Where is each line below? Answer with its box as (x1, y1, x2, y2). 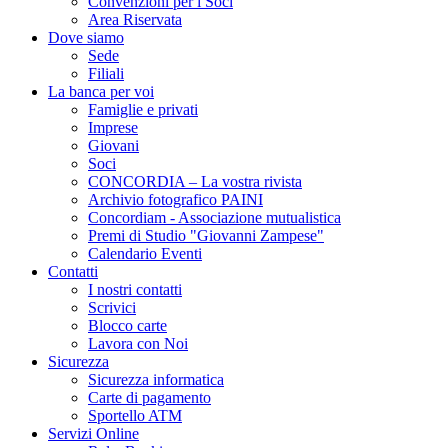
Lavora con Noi (88, 335, 188, 352)
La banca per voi (48, 83, 154, 100)
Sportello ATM (88, 407, 182, 424)
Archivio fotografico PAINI (88, 191, 263, 208)
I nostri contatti (88, 281, 182, 298)
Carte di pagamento (88, 389, 211, 406)
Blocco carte (88, 317, 167, 334)
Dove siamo (48, 29, 124, 46)
